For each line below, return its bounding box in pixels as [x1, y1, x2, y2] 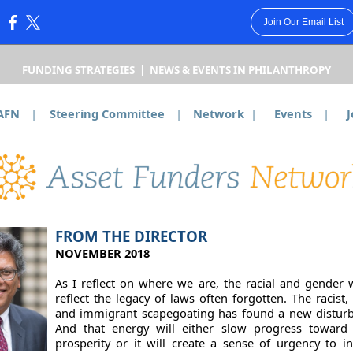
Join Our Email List [262, 17, 344, 28]
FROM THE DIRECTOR [54, 226, 207, 246]
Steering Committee [49, 106, 165, 121]
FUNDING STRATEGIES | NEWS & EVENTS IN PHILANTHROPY [22, 63, 331, 77]
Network [192, 106, 244, 121]
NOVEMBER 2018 [54, 245, 150, 261]
